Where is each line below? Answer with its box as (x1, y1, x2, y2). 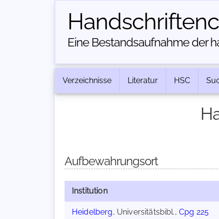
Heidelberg (72, 207, 113, 217)
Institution (72, 186, 108, 196)
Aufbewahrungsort (65, 154, 158, 168)
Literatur (128, 76, 158, 85)
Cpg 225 (178, 207, 209, 217)
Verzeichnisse (63, 76, 111, 85)
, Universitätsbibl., (112, 207, 179, 217)
